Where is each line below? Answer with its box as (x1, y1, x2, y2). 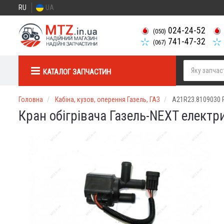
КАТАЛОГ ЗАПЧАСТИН (43, 67, 111, 76)
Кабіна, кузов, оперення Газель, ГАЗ (55, 95, 160, 103)
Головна (18, 95, 43, 103)
